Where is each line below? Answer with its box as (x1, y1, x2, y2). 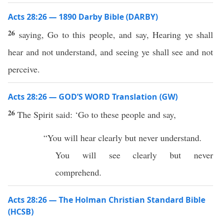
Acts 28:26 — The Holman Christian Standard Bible (8, 194, 205, 205)
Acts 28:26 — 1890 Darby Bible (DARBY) (8, 11, 158, 22)
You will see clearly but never (55, 149, 213, 161)
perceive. (8, 63, 40, 75)
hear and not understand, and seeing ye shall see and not (8, 46, 213, 58)
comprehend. (55, 166, 105, 178)
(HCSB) (8, 206, 34, 217)
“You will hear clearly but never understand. (43, 132, 205, 144)
